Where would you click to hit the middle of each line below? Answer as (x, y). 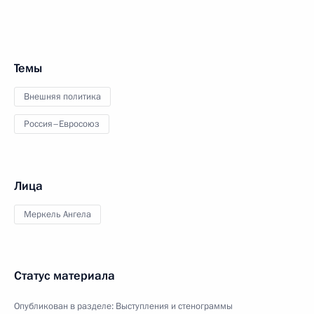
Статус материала (64, 275)
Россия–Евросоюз (62, 124)
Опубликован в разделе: (65, 306)
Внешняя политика (62, 96)
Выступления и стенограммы (174, 306)
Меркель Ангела (57, 214)
